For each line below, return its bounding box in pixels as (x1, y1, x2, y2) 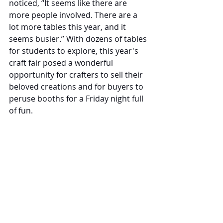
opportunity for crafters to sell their (9, 69, 145, 81)
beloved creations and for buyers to (9, 81, 145, 93)
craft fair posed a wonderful (9, 57, 115, 69)
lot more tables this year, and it (9, 21, 128, 33)
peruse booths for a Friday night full (9, 93, 145, 105)
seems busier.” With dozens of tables (9, 33, 149, 45)
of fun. (9, 105, 35, 116)
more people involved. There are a (9, 9, 139, 21)
